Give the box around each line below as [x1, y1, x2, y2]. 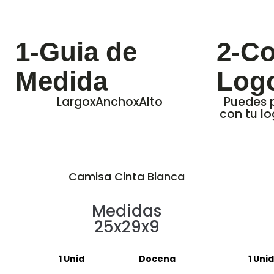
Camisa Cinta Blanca [68, 169, 185, 184]
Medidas [92, 200, 161, 222]
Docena [138, 253, 176, 265]
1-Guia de [15, 37, 137, 67]
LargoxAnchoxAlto [56, 94, 163, 110]
